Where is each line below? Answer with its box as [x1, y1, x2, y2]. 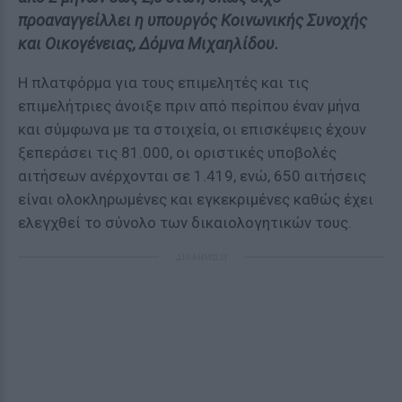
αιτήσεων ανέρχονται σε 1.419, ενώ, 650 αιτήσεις [18, 167, 366, 185]
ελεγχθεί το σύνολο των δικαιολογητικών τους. [18, 214, 352, 232]
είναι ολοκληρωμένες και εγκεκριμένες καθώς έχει [18, 190, 373, 208]
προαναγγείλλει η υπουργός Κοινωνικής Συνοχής [18, 11, 367, 30]
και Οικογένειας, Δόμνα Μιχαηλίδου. [18, 34, 279, 53]
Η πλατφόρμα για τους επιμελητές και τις [18, 74, 309, 92]
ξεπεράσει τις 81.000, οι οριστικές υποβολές [18, 144, 336, 162]
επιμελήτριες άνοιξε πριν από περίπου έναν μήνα [18, 97, 360, 115]
